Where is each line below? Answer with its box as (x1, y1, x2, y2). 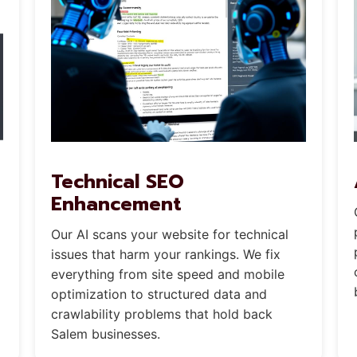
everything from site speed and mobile (50, 265, 284, 282)
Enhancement (50, 189, 182, 218)
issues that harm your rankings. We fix (50, 245, 280, 262)
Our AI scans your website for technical (50, 226, 288, 242)
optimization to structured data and (50, 285, 267, 302)
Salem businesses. (50, 325, 160, 342)
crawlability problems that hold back (50, 305, 273, 322)
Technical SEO (50, 167, 184, 196)
